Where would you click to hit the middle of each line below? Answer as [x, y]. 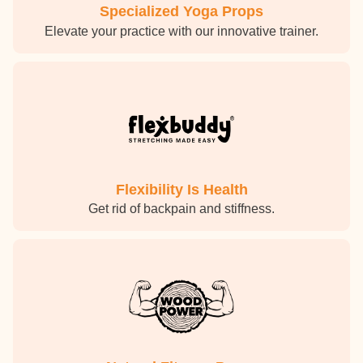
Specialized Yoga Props [181, 12]
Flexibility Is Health [181, 189]
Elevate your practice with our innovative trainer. [181, 31]
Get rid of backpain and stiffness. [181, 209]
